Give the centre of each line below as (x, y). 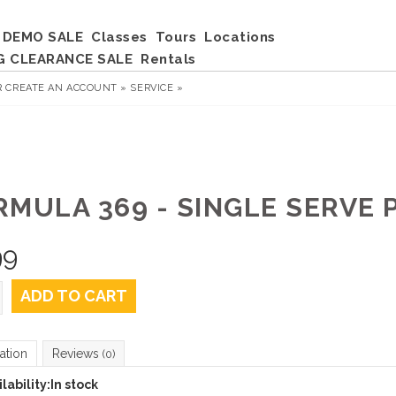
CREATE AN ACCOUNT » (66, 88)
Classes (119, 37)
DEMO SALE (42, 37)
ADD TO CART (73, 296)
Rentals (168, 59)
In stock (74, 385)
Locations (240, 37)
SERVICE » (157, 88)
